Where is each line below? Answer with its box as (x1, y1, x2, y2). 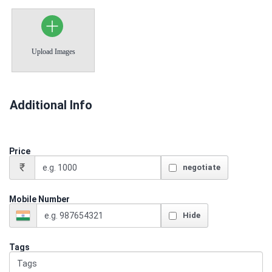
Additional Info (10, 98, 92, 112)
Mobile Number (9, 194, 70, 204)
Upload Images (31, 47, 75, 56)
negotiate (183, 163, 220, 172)
